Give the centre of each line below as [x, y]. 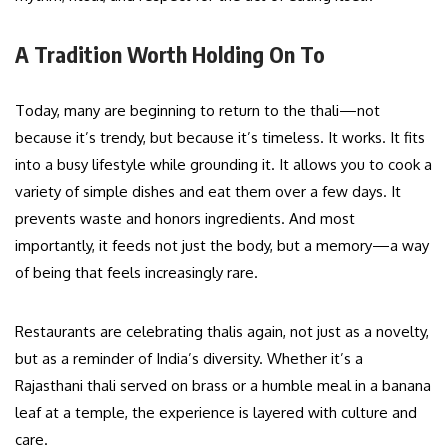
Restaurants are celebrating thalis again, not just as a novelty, [222, 331]
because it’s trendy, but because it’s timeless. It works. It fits [220, 137]
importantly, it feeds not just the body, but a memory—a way [222, 245]
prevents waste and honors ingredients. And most [185, 218]
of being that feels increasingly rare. [136, 272]
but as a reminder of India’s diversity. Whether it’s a [189, 358]
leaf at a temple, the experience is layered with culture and [216, 412]
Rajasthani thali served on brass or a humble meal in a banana [223, 385]
